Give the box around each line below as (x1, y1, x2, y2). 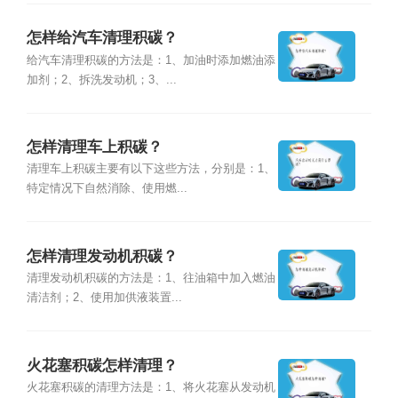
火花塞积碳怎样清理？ (26, 356, 178, 374)
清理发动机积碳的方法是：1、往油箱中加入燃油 (26, 272, 275, 285)
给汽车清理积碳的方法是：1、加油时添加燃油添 (26, 53, 275, 67)
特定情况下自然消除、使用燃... (26, 182, 187, 195)
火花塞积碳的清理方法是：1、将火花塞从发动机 (26, 380, 275, 394)
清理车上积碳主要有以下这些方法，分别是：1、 (26, 163, 275, 176)
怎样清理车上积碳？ (26, 139, 163, 156)
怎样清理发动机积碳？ (26, 247, 178, 265)
